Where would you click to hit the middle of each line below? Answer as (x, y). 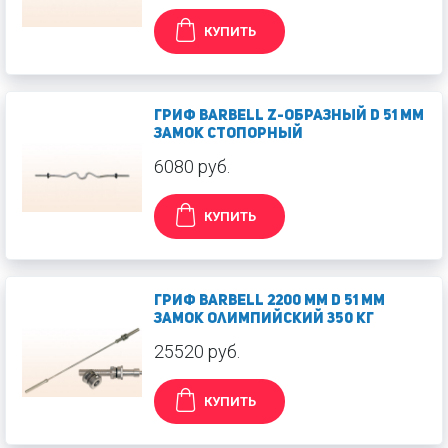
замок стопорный (228, 134)
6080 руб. (192, 166)
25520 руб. (197, 351)
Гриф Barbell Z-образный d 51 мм (289, 116)
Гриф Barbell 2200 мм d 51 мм (269, 301)
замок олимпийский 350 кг (264, 319)
